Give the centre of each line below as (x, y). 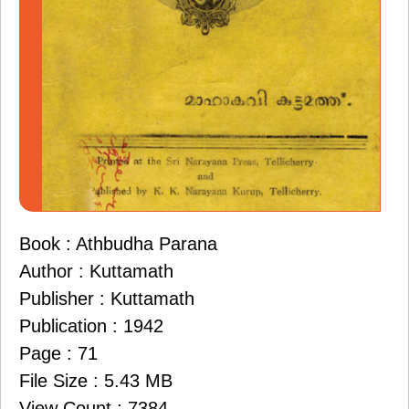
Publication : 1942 (91, 325)
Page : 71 (58, 353)
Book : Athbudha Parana (118, 243)
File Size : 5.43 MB (96, 380)
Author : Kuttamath (96, 271)
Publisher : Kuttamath (107, 298)
